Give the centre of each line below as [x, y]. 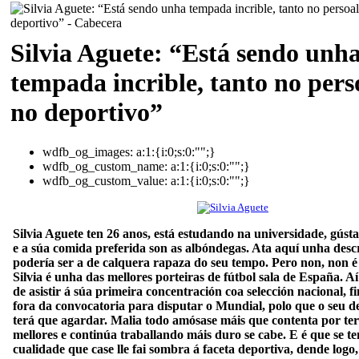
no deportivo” [87, 113]
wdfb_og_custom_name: [105, 166]
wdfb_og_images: [88, 151]
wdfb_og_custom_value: [105, 180]
